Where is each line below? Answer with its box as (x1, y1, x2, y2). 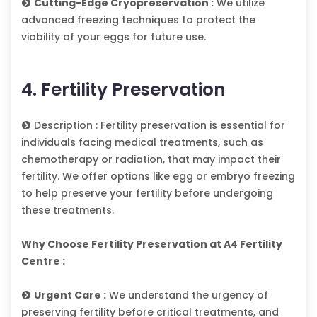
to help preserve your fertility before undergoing (21, 186, 273, 201)
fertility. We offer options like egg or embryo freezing (21, 169, 295, 184)
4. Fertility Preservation (21, 77, 226, 103)
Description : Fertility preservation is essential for (31, 118, 285, 133)
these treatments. (21, 203, 114, 218)
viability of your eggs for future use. (21, 30, 206, 45)
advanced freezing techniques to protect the (21, 13, 255, 28)
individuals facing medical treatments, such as (21, 135, 263, 150)
